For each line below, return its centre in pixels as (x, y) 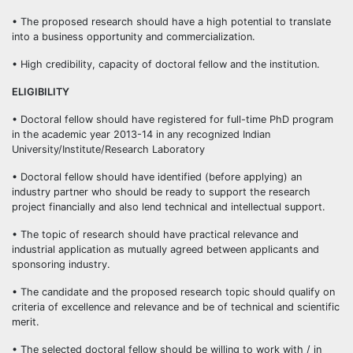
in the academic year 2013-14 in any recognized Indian (141, 134)
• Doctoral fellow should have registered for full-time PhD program (173, 119)
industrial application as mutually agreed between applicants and (165, 249)
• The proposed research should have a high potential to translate (171, 22)
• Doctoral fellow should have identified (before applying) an (157, 177)
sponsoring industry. (61, 264)
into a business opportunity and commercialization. (134, 37)
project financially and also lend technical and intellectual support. (169, 207)
